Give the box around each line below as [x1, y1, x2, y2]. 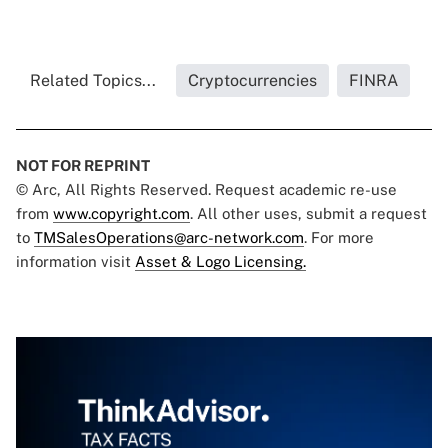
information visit [16, 253, 135, 271]
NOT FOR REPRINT [16, 157, 150, 175]
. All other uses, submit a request [190, 205, 427, 223]
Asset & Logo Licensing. [135, 253, 306, 271]
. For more [304, 229, 374, 247]
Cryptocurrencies [188, 71, 317, 91]
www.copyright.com [53, 205, 190, 223]
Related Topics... [30, 71, 156, 91]
